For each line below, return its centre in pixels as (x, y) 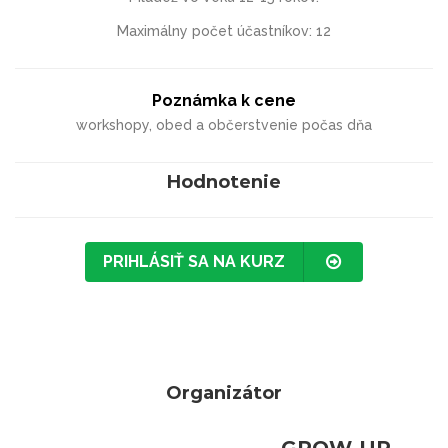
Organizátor (224, 392)
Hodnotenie (224, 181)
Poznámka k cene (224, 100)
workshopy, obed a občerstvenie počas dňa (224, 124)
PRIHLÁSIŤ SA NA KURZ (194, 261)
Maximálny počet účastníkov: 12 (224, 30)
